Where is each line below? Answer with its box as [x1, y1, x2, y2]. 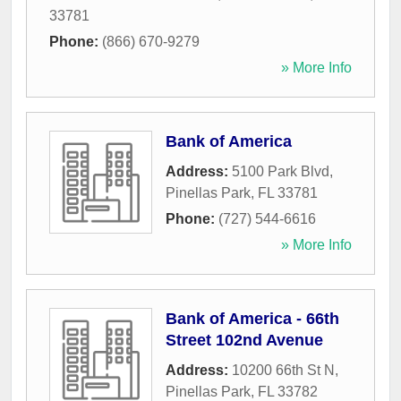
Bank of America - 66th [166, 310, 339, 328]
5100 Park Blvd [232, 164, 329, 180]
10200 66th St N [232, 363, 335, 379]
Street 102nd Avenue [166, 331, 323, 350]
